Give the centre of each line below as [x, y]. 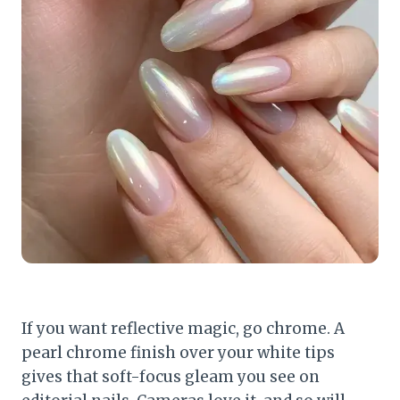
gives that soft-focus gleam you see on [171, 377]
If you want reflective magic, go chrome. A [183, 329]
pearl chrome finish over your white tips [178, 353]
